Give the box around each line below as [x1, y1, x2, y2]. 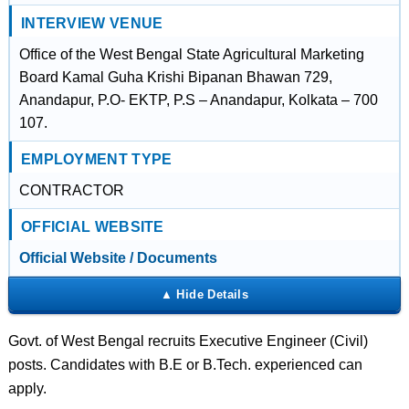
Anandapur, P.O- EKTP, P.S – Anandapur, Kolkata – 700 [18, 92, 378, 108]
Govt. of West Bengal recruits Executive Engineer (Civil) [7, 333, 368, 349]
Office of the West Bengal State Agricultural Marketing [18, 47, 364, 62]
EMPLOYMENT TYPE [20, 152, 173, 167]
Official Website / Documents [18, 250, 217, 266]
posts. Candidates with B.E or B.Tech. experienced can [7, 357, 362, 372]
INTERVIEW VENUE [20, 16, 163, 31]
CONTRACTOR [18, 183, 124, 198]
